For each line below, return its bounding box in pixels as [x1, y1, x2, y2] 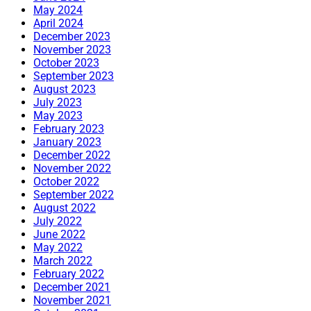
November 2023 [33, 42, 111, 56]
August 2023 [33, 82, 96, 96]
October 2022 [33, 174, 99, 188]
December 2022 [33, 148, 110, 162]
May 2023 [33, 108, 83, 122]
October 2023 [33, 56, 99, 69]
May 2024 [33, 3, 83, 17]
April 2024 [33, 16, 83, 30]
